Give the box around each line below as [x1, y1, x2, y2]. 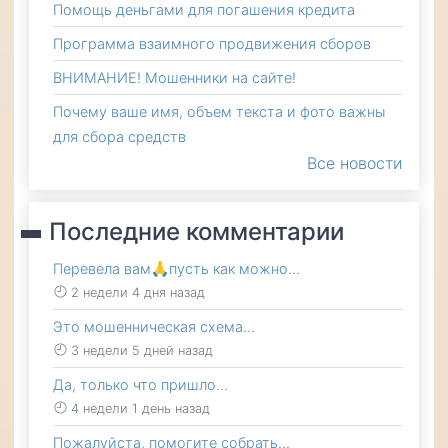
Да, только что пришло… [53, 376, 228, 393]
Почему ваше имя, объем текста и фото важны [53, 103, 385, 120]
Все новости [307, 153, 403, 173]
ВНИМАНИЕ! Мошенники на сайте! [53, 69, 296, 86]
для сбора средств [53, 128, 186, 145]
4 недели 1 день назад [71, 401, 211, 416]
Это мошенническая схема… [53, 318, 255, 335]
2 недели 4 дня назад [71, 285, 206, 300]
